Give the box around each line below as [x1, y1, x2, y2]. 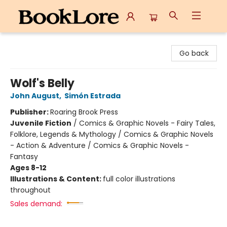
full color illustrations [103, 174, 175, 184]
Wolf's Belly [10, 75, 74, 91]
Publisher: [10, 107, 50, 117]
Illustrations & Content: [10, 174, 103, 184]
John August [10, 91, 59, 101]
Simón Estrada [64, 91, 121, 101]
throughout [10, 185, 51, 195]
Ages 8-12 [10, 163, 47, 173]
